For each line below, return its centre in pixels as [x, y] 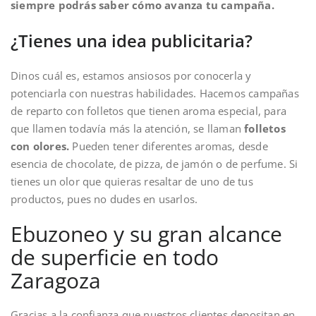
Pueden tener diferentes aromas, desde [169, 146]
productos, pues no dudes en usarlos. [104, 199]
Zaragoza [56, 280]
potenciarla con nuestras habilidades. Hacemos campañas [155, 93]
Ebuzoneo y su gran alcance [146, 233]
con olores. [40, 146]
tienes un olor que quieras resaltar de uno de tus [132, 181]
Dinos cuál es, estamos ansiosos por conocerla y [131, 75]
